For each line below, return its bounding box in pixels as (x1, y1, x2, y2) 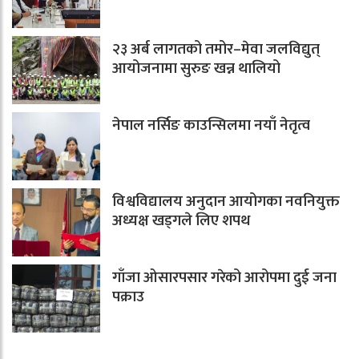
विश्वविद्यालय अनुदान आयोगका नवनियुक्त (112, 188, 340, 214)
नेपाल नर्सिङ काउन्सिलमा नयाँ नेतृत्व (112, 112, 310, 138)
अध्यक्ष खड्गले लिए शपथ (112, 208, 250, 233)
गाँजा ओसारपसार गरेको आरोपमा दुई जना (112, 264, 337, 290)
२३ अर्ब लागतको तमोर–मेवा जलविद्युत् (112, 36, 320, 62)
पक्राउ (112, 284, 144, 309)
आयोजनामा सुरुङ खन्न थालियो (112, 55, 280, 81)
